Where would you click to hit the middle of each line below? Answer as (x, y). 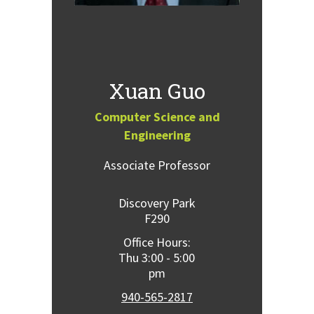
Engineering (157, 135)
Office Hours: (157, 243)
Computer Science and (157, 117)
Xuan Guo (157, 91)
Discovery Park (157, 203)
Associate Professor (157, 165)
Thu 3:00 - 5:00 (157, 258)
